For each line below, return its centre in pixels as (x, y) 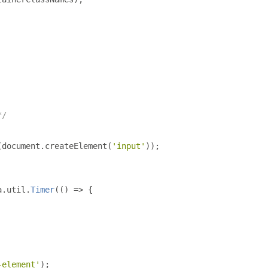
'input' (129, 146)
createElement (76, 146)
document (21, 146)
